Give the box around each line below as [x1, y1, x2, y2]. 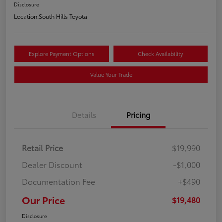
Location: [14, 12, 39, 21]
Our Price [22, 193, 65, 207]
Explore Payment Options [29, 50, 95, 58]
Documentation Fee [22, 175, 95, 187]
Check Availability [138, 50, 183, 58]
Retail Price [22, 142, 63, 154]
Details [71, 109, 96, 120]
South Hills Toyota [39, 12, 87, 21]
